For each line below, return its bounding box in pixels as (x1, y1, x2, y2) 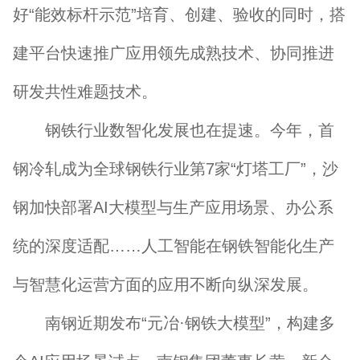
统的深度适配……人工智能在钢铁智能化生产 (13, 237, 334, 255)
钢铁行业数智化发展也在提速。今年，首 (13, 121, 334, 139)
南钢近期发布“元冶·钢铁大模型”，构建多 (13, 314, 335, 332)
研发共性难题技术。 (13, 83, 157, 100)
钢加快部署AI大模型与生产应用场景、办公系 (13, 198, 333, 216)
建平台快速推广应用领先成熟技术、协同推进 (13, 44, 334, 62)
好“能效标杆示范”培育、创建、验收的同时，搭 (13, 6, 346, 23)
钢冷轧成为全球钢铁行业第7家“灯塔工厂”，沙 (13, 160, 338, 178)
